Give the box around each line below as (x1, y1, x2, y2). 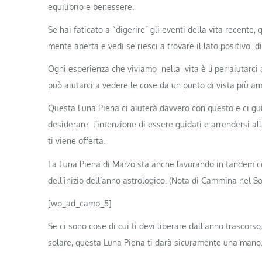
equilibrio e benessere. (48, 1, 134, 12)
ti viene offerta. (48, 136, 105, 146)
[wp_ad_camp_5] (48, 198, 112, 208)
